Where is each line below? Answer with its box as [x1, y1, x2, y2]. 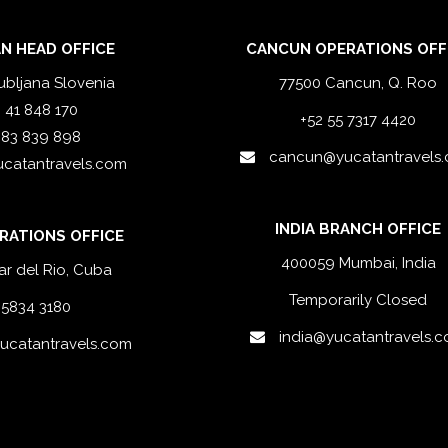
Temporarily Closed [289, 291, 428, 310]
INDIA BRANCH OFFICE [275, 219, 442, 238]
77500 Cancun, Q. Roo [279, 74, 438, 93]
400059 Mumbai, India [280, 254, 436, 273]
